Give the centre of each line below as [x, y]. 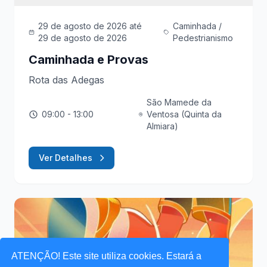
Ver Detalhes [66, 157]
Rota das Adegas [66, 80]
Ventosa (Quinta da [184, 114]
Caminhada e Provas [89, 59]
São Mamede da [179, 102]
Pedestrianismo [203, 38]
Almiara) [163, 126]
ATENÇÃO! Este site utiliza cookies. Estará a [107, 256]
